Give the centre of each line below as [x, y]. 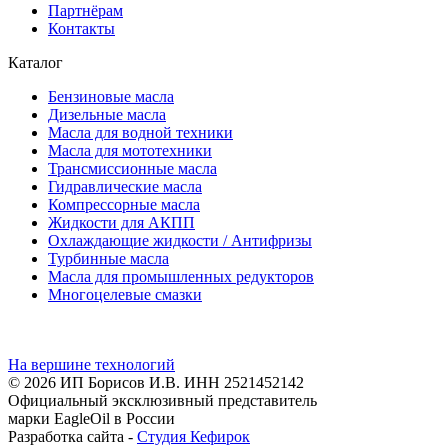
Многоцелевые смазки [125, 295]
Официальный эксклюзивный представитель [162, 401]
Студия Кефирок [193, 437]
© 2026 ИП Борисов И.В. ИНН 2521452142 [156, 383]
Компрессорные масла [124, 205]
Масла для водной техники [140, 133]
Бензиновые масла [111, 97]
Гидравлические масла [125, 187]
